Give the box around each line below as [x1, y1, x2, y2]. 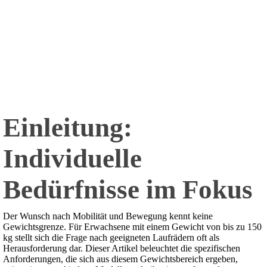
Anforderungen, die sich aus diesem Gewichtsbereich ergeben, [3, 254, 238, 265]
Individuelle [3, 144, 142, 174]
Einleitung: [3, 113, 132, 143]
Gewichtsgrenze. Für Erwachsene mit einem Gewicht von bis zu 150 [3, 222, 262, 232]
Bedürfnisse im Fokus [3, 175, 253, 205]
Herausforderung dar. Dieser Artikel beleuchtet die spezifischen [3, 243, 240, 254]
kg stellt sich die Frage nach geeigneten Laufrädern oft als [3, 232, 219, 243]
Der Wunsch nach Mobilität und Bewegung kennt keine [3, 211, 213, 222]
